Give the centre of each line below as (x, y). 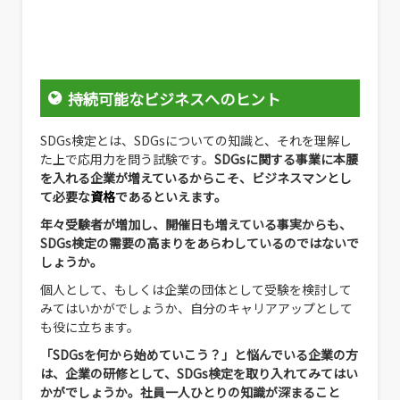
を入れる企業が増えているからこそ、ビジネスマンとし (196, 178)
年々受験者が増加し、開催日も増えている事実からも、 (196, 225)
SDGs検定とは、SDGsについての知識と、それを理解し (196, 141)
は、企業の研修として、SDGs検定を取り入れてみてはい (199, 374)
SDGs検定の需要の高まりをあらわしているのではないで (200, 243)
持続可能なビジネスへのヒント (174, 98)
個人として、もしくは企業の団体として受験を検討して (196, 290)
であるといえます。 (171, 197)
